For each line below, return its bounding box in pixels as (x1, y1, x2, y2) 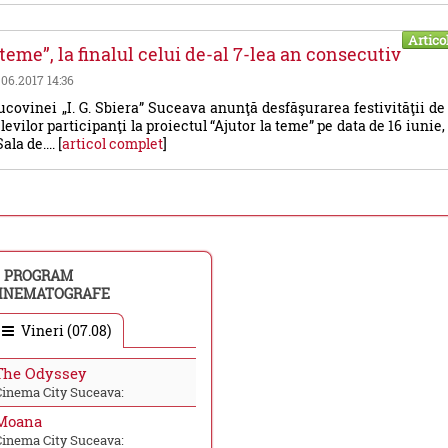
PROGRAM (3, 266, 73, 286)
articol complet (62, 134, 164, 153)
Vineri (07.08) (17, 321, 111, 341)
